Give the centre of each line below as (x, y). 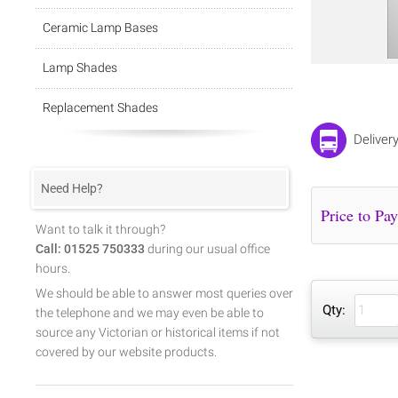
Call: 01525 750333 (90, 249)
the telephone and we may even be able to (150, 313)
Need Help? (72, 188)
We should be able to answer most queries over (164, 293)
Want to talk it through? (100, 229)
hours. (53, 268)
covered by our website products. (126, 352)
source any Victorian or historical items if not (158, 332)
